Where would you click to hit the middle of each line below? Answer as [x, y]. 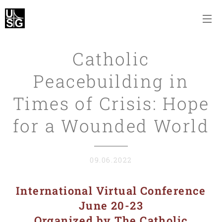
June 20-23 [111, 205]
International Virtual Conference [111, 191]
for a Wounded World [111, 125]
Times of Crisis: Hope [111, 103]
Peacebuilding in [111, 81]
